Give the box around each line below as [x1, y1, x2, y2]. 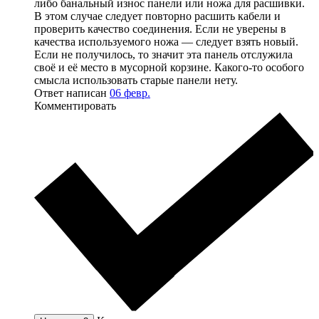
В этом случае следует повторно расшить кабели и [34, 10, 281, 23]
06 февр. [110, 87, 150, 100]
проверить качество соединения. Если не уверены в [34, 23, 286, 36]
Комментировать [34, 100, 116, 113]
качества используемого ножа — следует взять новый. [34, 36, 298, 48]
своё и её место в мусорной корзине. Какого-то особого [34, 61, 304, 74]
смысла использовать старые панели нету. [34, 74, 238, 87]
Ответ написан [34, 87, 110, 100]
